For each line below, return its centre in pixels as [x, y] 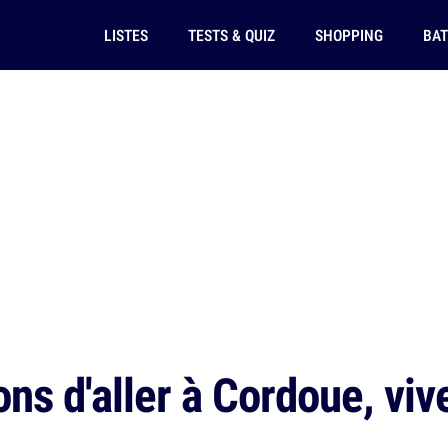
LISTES [125, 35]
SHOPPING [348, 35]
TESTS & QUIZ [231, 35]
